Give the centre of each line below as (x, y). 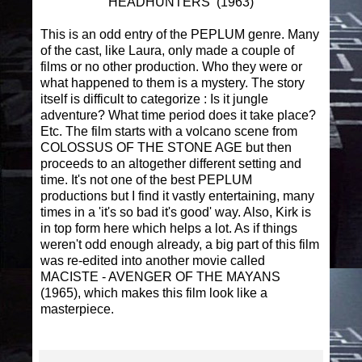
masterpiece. (77, 309)
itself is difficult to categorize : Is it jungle (154, 99)
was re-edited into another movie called (153, 261)
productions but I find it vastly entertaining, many (177, 196)
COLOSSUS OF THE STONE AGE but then (166, 148)
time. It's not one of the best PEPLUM (146, 180)
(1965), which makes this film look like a (154, 293)
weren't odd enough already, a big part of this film (180, 245)
